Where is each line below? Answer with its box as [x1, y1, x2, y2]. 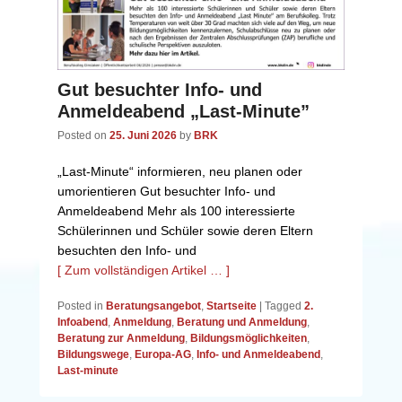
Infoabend [57, 315, 108, 328]
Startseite [206, 299, 257, 312]
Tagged [265, 299, 301, 312]
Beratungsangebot [106, 299, 201, 312]
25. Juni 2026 [109, 128, 177, 142]
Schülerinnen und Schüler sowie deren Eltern [57, 223, 313, 238]
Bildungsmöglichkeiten [190, 331, 307, 345]
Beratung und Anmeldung [177, 315, 307, 328]
